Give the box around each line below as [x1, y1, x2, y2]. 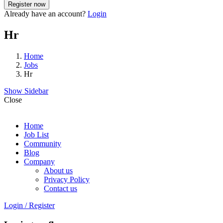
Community [24, 139, 61, 148]
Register [29, 201, 55, 210]
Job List [24, 130, 49, 139]
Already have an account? [4, 9, 88, 18]
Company [24, 157, 55, 166]
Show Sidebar [4, 86, 48, 95]
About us [44, 166, 73, 175]
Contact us [44, 184, 77, 193]
